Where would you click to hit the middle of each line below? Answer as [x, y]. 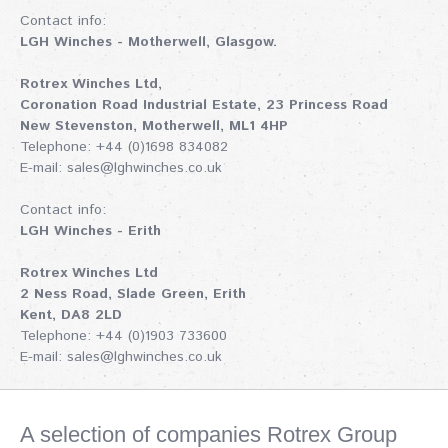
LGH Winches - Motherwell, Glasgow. [148, 41]
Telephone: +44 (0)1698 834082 [124, 146]
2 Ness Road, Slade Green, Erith [133, 293]
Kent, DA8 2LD [71, 314]
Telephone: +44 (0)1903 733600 [123, 335]
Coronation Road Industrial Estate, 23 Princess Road [204, 104]
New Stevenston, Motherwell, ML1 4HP [154, 125]
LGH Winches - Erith [90, 230]
